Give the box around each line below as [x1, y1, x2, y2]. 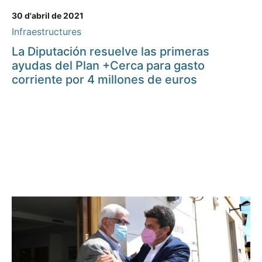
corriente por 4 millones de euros [12, 73, 197, 87]
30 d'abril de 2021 [12, 11, 84, 21]
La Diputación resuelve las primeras [12, 44, 209, 59]
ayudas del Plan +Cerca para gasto [12, 58, 205, 73]
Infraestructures [12, 26, 81, 38]
